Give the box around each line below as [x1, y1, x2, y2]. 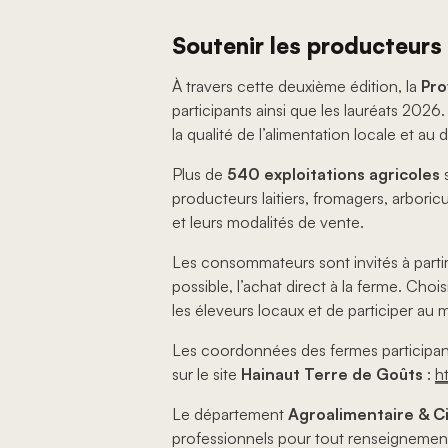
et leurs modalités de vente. [172, 211, 364, 232]
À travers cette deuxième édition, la [172, 75, 421, 96]
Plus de [172, 163, 227, 184]
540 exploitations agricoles [227, 163, 440, 184]
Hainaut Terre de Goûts [241, 363, 423, 384]
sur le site [172, 363, 241, 384]
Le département [172, 403, 288, 424]
